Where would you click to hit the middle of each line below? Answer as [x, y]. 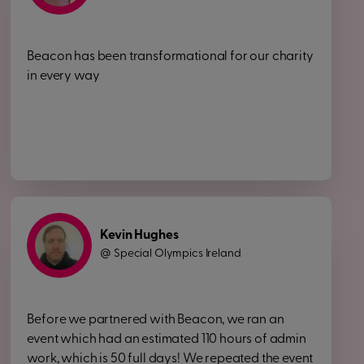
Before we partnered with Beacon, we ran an [156, 320]
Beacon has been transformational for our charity [170, 57]
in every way [63, 76]
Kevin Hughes [139, 236]
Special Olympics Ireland [178, 254]
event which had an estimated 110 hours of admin [167, 340]
